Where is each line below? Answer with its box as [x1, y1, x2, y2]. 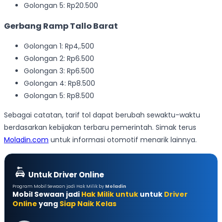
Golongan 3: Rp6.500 [24, 66, 94, 76]
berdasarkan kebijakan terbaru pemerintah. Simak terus [4, 122, 196, 133]
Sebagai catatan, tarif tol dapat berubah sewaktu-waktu [4, 110, 200, 120]
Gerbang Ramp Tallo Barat [4, 20, 118, 32]
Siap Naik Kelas [59, 199, 116, 209]
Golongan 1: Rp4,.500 [24, 41, 94, 52]
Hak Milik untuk [81, 189, 138, 200]
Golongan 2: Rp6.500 [24, 54, 94, 64]
